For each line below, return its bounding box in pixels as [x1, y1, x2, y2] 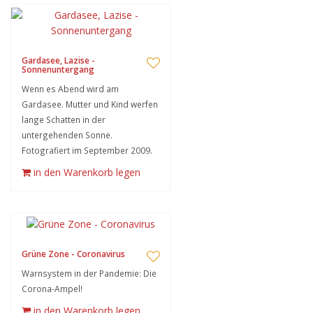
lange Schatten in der [22, 114, 105, 125]
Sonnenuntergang [22, 64, 94, 75]
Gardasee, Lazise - [22, 54, 95, 66]
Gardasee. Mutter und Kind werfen [22, 99, 158, 110]
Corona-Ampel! [22, 283, 82, 294]
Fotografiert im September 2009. [22, 145, 152, 156]
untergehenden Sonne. [22, 129, 112, 140]
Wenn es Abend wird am [22, 83, 119, 94]
